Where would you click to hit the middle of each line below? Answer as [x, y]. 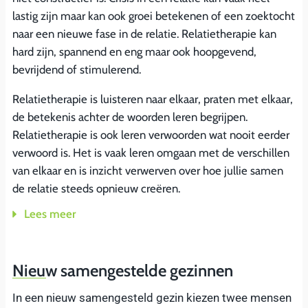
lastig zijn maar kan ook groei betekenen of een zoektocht [154, 15]
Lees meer [49, 214]
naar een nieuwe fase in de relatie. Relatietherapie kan [144, 33]
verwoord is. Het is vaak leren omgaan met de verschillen [151, 152]
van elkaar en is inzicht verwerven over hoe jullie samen [148, 170]
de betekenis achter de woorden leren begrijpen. [130, 117]
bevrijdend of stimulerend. [77, 69]
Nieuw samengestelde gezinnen [123, 271]
